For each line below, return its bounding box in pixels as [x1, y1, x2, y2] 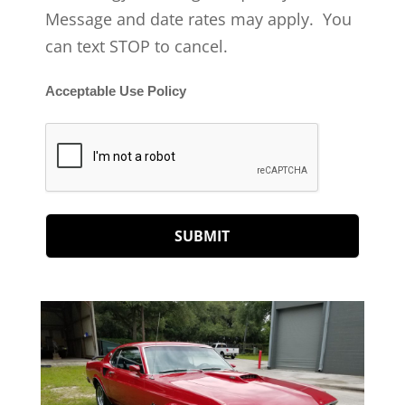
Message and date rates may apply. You [44, 7, 352, 30]
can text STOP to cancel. [44, 34, 241, 57]
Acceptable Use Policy [44, 83, 186, 99]
